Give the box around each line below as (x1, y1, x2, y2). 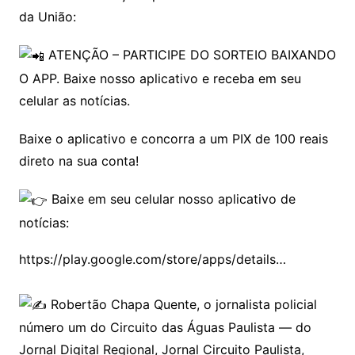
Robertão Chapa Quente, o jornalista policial (46, 296, 317, 312)
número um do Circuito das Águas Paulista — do (18, 319, 311, 336)
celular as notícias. (18, 93, 130, 109)
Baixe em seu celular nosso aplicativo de (47, 191, 296, 208)
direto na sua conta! (18, 153, 139, 170)
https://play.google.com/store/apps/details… (18, 250, 286, 267)
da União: (18, 9, 76, 25)
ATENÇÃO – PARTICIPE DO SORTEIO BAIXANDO (44, 47, 336, 63)
